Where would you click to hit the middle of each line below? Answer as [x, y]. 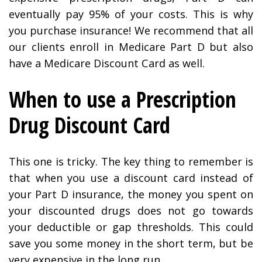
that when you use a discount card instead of [131, 177]
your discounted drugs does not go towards [131, 210]
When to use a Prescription [123, 99]
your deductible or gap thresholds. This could [131, 227]
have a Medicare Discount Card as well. [107, 63]
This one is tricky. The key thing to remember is [131, 161]
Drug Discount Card [89, 125]
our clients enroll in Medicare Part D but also [131, 47]
